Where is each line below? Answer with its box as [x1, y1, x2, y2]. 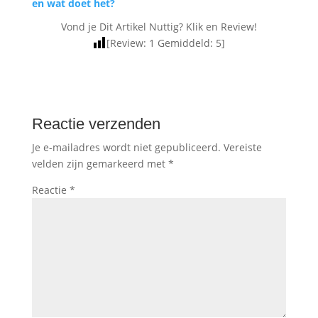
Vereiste [223, 140, 262, 154]
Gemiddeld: [155, 35, 216, 50]
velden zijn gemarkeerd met [31, 156, 168, 170]
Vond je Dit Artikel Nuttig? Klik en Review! [60, 19, 257, 33]
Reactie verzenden [31, 114, 160, 133]
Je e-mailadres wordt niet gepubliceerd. [31, 140, 221, 154]
